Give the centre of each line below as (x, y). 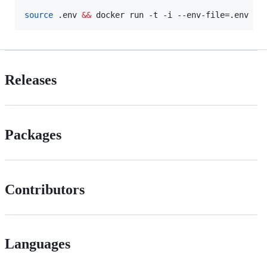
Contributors (45, 189)
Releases (31, 80)
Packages (33, 134)
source (39, 15)
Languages (38, 244)
